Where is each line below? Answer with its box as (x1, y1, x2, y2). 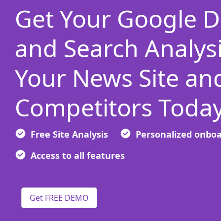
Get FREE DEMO (30, 192, 89, 203)
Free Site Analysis (31, 128, 108, 140)
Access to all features (31, 149, 125, 161)
